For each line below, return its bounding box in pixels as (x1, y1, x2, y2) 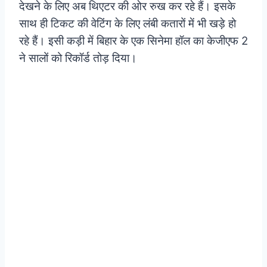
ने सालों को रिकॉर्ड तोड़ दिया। (19, 51, 137, 66)
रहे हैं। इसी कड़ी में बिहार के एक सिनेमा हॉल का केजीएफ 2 (19, 34, 248, 48)
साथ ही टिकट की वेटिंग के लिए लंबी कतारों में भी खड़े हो (19, 17, 236, 31)
